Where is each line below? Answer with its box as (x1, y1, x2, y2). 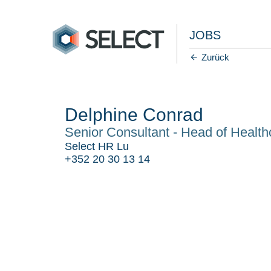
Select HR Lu (65, 140, 129, 152)
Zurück (201, 52, 230, 62)
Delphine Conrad (65, 105, 204, 125)
